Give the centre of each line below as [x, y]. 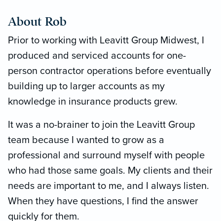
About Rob [37, 22]
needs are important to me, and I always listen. [109, 186]
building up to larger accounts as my [86, 87]
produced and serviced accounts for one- [97, 56]
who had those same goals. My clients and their [110, 171]
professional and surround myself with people [106, 156]
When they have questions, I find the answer [103, 202]
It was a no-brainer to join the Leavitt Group [101, 125]
